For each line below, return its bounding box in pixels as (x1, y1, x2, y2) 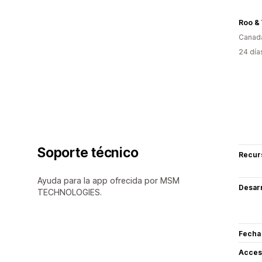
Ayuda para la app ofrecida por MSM (37, 175, 180, 185)
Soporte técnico (37, 144, 139, 161)
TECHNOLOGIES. (37, 187, 102, 197)
